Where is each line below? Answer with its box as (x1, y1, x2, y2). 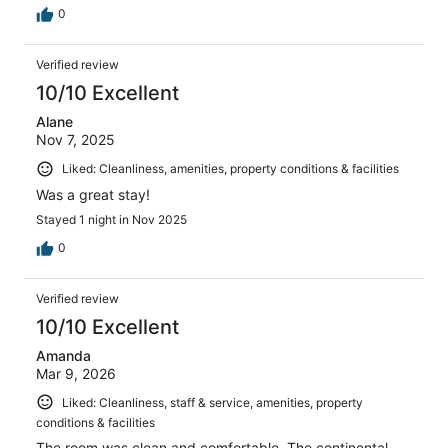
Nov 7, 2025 (36, 131, 115, 149)
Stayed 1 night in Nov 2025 (36, 211, 187, 227)
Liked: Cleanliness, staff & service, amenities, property (62, 394, 363, 410)
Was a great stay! (36, 185, 150, 203)
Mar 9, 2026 (36, 364, 116, 382)
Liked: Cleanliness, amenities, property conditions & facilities (62, 161, 399, 177)
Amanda (36, 346, 91, 364)
